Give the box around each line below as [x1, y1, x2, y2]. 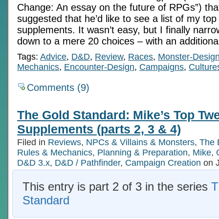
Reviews [48, 137, 81, 147]
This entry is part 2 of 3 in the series [22, 179, 211, 193]
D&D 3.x [17, 157, 50, 168]
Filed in [17, 137, 48, 147]
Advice [40, 51, 66, 62]
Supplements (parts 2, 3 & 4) [17, 122, 181, 136]
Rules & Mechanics [17, 147, 92, 157]
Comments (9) [27, 82, 89, 93]
